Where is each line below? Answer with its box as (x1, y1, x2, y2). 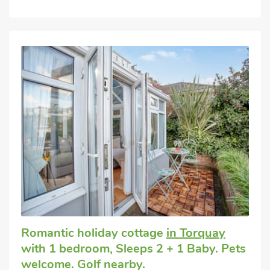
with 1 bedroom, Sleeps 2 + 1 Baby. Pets (21, 240, 246, 257)
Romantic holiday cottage (21, 225, 166, 241)
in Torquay (166, 225, 225, 241)
